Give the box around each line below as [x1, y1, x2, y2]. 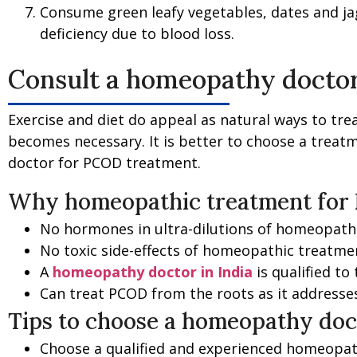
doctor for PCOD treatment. [8, 153, 201, 172]
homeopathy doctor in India [53, 262, 253, 282]
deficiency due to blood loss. [40, 23, 234, 43]
